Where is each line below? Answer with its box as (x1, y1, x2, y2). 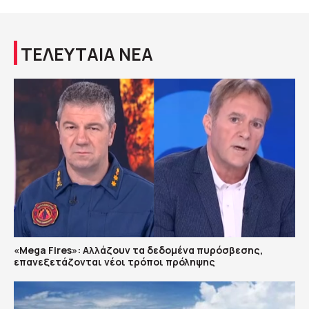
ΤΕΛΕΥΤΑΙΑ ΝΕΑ (21, 42, 153, 67)
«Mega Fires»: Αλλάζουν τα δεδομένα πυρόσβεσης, (14, 243, 263, 257)
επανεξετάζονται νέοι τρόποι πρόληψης (14, 255, 215, 268)
